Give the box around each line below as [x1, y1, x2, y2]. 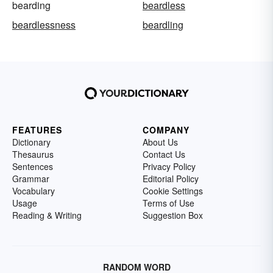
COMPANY [143, 123, 190, 136]
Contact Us [143, 147, 185, 160]
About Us [143, 135, 178, 148]
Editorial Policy [143, 172, 199, 185]
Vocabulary [12, 184, 55, 197]
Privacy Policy [143, 160, 196, 172]
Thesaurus [12, 147, 54, 160]
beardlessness [12, 17, 76, 32]
